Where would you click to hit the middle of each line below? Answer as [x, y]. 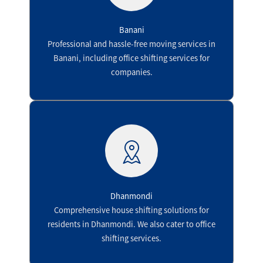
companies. [131, 72]
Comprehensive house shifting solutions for [131, 210]
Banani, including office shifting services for [131, 58]
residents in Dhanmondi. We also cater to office [131, 224]
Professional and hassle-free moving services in [131, 44]
